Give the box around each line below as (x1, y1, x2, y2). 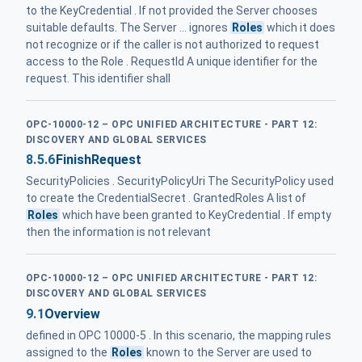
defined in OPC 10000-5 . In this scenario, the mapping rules (26, 328, 331, 342)
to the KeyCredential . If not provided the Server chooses (26, 3, 318, 17)
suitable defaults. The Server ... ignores (26, 20, 230, 34)
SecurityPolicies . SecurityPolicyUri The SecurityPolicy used (26, 175, 334, 188)
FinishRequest (55, 152, 141, 168)
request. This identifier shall (26, 71, 170, 85)
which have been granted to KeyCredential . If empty (60, 208, 332, 222)
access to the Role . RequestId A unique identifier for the (26, 54, 318, 68)
